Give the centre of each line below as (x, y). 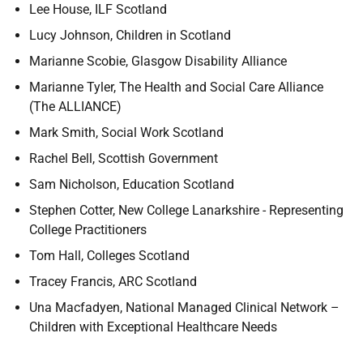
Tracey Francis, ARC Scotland (113, 282)
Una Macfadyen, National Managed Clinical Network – (184, 307)
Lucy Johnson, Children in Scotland (130, 35)
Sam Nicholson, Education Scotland (132, 184)
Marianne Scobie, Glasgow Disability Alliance (158, 61)
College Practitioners (88, 230)
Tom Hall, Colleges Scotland (109, 256)
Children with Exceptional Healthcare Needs (153, 327)
